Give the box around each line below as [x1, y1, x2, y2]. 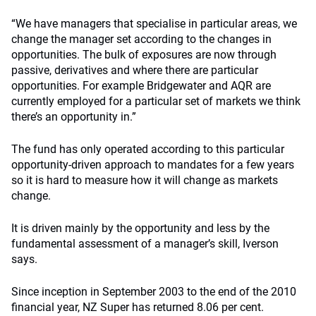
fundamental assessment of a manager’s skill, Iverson [11, 237, 279, 250]
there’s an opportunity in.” [11, 110, 136, 123]
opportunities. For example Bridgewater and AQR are [11, 79, 271, 92]
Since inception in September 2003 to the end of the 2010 [11, 285, 296, 298]
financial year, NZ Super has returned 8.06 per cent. [11, 300, 264, 314]
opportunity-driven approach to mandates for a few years [11, 158, 294, 171]
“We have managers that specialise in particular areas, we [11, 17, 297, 30]
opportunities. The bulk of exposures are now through [11, 48, 276, 61]
